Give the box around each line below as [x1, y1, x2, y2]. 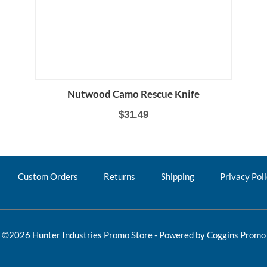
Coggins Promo [206, 229, 266, 241]
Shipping [160, 170, 194, 182]
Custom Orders [17, 170, 78, 182]
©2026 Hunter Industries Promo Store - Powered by [1, 229, 207, 241]
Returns [103, 170, 135, 182]
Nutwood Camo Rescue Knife [67, 88, 200, 100]
